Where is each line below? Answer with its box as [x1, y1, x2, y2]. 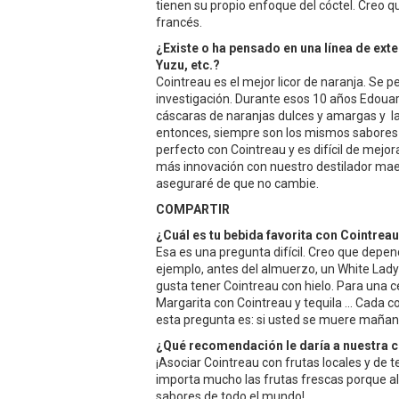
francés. [156, 14, 202, 29]
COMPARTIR [156, 201, 235, 216]
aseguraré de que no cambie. [156, 175, 322, 191]
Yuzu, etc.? [156, 57, 220, 72]
